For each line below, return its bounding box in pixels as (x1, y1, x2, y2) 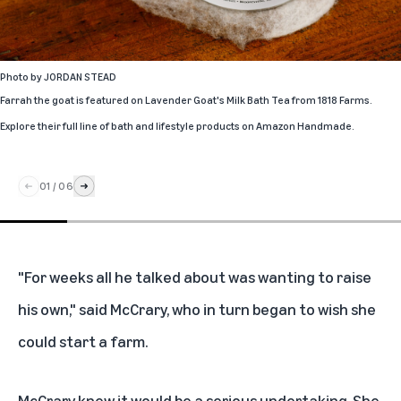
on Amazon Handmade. (240, 118, 354, 132)
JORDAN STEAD (44, 69, 116, 83)
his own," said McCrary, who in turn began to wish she (18, 298, 376, 319)
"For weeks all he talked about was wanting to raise (18, 266, 371, 286)
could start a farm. (18, 330, 148, 351)
